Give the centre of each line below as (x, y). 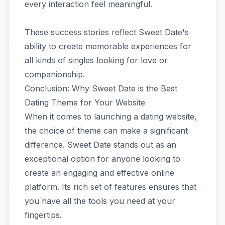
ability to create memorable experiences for (108, 46)
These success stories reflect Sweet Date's (107, 32)
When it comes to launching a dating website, (111, 116)
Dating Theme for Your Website (85, 102)
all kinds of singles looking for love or (96, 60)
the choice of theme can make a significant (106, 130)
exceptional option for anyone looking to (102, 158)
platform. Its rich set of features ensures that (110, 187)
